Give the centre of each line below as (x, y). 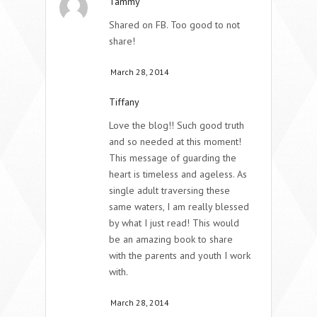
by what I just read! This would (174, 223)
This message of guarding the (173, 157)
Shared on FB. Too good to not (174, 24)
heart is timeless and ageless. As (178, 174)
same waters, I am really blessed (179, 206)
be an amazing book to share (171, 239)
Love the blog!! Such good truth (177, 125)
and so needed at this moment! (175, 141)
